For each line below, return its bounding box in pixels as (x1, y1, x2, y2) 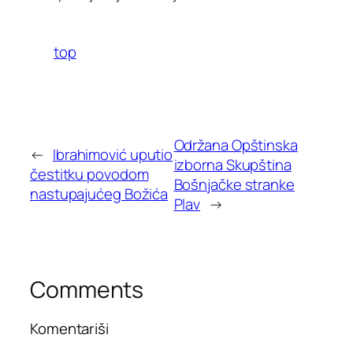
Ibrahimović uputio (52, 144, 173, 165)
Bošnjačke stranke (173, 173, 295, 195)
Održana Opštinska (173, 134, 298, 155)
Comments (30, 273, 144, 305)
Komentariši (30, 318, 109, 340)
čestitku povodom (30, 164, 149, 185)
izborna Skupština (173, 154, 292, 175)
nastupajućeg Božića (30, 184, 169, 205)
